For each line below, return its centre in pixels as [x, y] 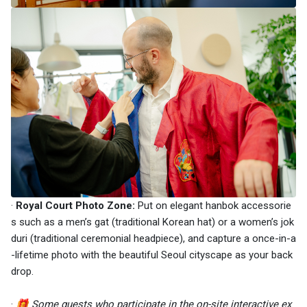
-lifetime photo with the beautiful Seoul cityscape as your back [152, 255]
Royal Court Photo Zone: [75, 206]
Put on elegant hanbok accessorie [213, 206]
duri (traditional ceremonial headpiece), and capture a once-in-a [153, 239]
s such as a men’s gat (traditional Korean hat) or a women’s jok [152, 222]
